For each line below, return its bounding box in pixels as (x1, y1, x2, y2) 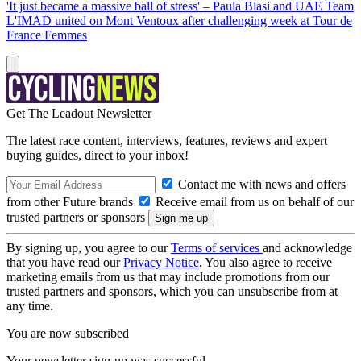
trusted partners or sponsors (6, 210, 148, 224)
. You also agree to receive (199, 255, 332, 269)
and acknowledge (263, 241, 352, 255)
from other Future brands (6, 195, 136, 209)
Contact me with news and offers (175, 177, 346, 191)
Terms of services (171, 241, 263, 255)
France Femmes (6, 28, 87, 42)
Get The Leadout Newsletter (6, 106, 151, 120)
